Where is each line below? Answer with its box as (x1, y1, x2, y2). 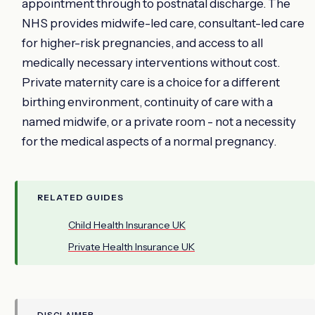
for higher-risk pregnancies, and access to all (22, 35, 263, 50)
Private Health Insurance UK (68, 240, 195, 253)
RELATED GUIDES (37, 191, 124, 202)
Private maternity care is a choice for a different (22, 75, 280, 89)
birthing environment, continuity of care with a (22, 94, 273, 109)
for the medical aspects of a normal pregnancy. (22, 134, 276, 148)
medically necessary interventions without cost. (22, 55, 280, 70)
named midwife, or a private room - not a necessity (22, 114, 296, 129)
